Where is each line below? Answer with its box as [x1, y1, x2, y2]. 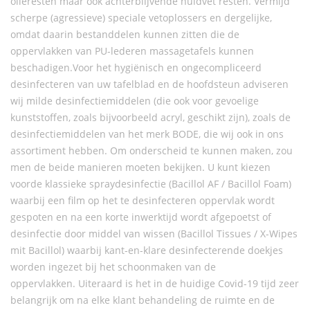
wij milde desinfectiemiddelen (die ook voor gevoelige [10, 93, 259, 107]
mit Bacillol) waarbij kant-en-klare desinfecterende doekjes [10, 243, 283, 257]
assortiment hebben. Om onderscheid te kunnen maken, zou [10, 143, 293, 157]
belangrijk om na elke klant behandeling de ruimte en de [10, 293, 275, 307]
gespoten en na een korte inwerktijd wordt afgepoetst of [10, 210, 271, 224]
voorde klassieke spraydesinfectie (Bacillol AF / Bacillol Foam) [10, 176, 291, 190]
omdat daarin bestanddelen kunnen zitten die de [10, 27, 239, 41]
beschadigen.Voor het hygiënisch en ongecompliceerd [10, 60, 262, 74]
